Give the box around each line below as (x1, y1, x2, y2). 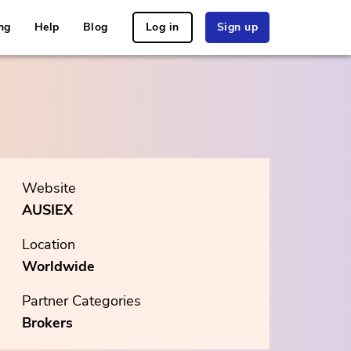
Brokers (22, 313, 73, 332)
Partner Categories (22, 291, 141, 310)
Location (22, 235, 75, 254)
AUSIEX (22, 201, 73, 219)
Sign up (216, 20, 258, 34)
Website (22, 179, 76, 197)
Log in (145, 20, 179, 34)
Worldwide (22, 257, 95, 276)
